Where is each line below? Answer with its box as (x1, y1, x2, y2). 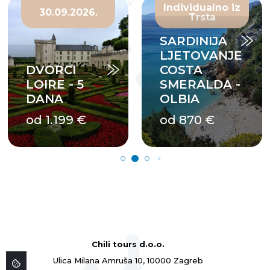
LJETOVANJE (160, 48, 242, 63)
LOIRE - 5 (26, 77, 84, 92)
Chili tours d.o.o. (91, 239, 165, 250)
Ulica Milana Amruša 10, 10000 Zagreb (52, 256, 203, 266)
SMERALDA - (160, 77, 240, 92)
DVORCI (26, 63, 76, 78)
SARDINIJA (160, 34, 227, 49)
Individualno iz (163, 1, 240, 13)
